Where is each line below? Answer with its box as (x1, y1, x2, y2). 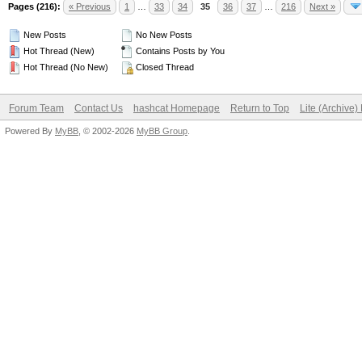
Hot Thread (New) (21, 46, 95, 56)
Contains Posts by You (133, 46, 225, 56)
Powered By (5, 126, 55, 136)
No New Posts (133, 30, 192, 40)
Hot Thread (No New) (21, 62, 108, 72)
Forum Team (9, 103, 64, 114)
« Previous (69, 2, 111, 11)
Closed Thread (133, 62, 194, 72)
